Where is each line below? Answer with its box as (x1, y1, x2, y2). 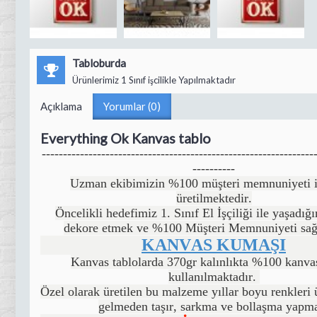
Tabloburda (72, 56, 126, 69)
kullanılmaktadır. (168, 269, 260, 284)
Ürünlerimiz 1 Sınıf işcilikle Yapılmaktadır (72, 74, 236, 86)
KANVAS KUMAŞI (142, 235, 286, 254)
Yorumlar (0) (103, 99, 161, 113)
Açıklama (40, 99, 82, 113)
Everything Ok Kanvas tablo (40, 129, 211, 146)
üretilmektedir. (175, 190, 252, 205)
